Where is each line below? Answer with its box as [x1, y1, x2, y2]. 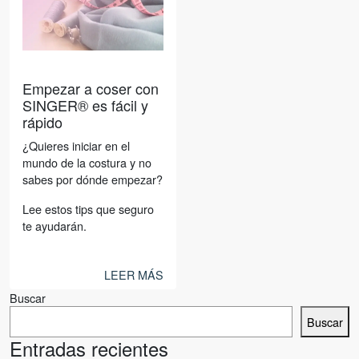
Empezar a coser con [22, 78, 159, 99]
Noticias [34, 60, 70, 73]
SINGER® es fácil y [22, 95, 148, 116]
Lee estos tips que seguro [22, 200, 154, 218]
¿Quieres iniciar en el [22, 137, 130, 155]
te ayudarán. [22, 217, 87, 235]
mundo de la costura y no [22, 154, 151, 171]
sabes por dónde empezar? [22, 171, 163, 188]
